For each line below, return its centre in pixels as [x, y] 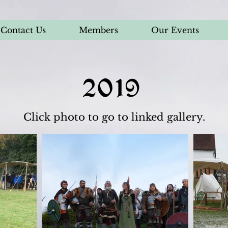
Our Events [175, 30]
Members [98, 30]
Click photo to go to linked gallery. [114, 117]
